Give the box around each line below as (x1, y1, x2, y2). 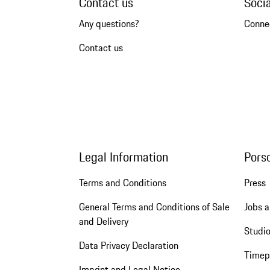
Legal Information (78, 148, 168, 167)
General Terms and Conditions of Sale (78, 199, 230, 215)
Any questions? (78, 16, 139, 31)
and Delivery (78, 214, 128, 229)
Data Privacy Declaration (78, 238, 178, 253)
